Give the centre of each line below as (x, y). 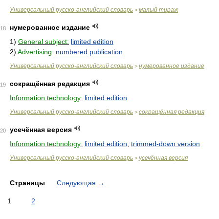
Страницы (28, 183)
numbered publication (89, 52)
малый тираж (158, 10)
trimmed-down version (165, 144)
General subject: (44, 42)
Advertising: (36, 52)
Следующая (76, 183)
